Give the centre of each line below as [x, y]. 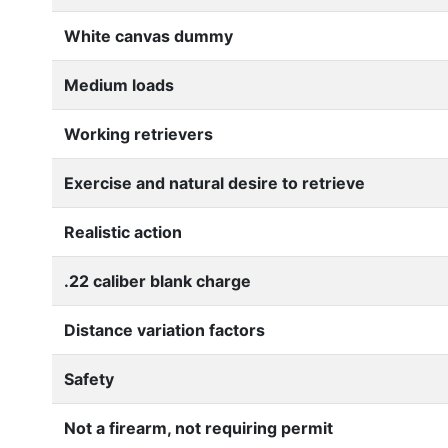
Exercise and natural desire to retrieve [214, 182]
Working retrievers [138, 133]
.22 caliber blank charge [157, 280]
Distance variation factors [164, 329]
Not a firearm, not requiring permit [198, 427]
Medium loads [119, 84]
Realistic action [123, 231]
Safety [89, 378]
